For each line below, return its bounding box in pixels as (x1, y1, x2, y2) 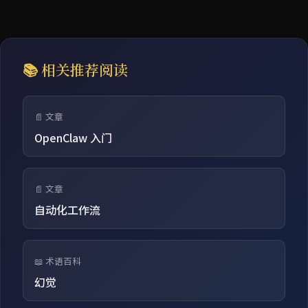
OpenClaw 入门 (34, 129, 112, 146)
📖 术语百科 (34, 254, 81, 267)
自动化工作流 (34, 201, 100, 218)
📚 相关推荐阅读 (23, 58, 128, 80)
